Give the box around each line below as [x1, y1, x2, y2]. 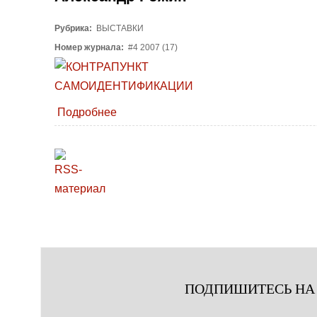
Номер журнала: [54, 42, 126, 53]
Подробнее [57, 105, 117, 118]
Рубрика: [54, 23, 94, 34]
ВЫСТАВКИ [94, 23, 144, 34]
